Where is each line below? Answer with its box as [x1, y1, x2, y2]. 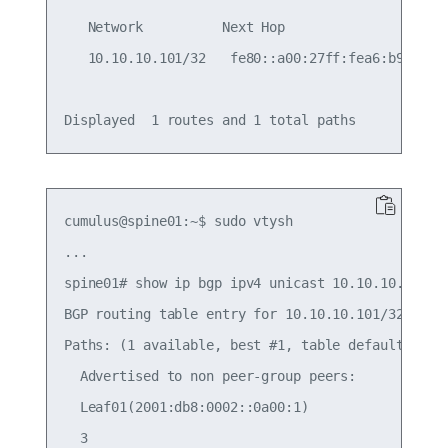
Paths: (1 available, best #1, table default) [63, 336, 412, 353]
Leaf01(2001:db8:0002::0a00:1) [63, 398, 309, 415]
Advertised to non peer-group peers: [63, 367, 357, 384]
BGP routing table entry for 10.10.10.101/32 [63, 305, 404, 322]
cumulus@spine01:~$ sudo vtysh [63, 212, 293, 229]
